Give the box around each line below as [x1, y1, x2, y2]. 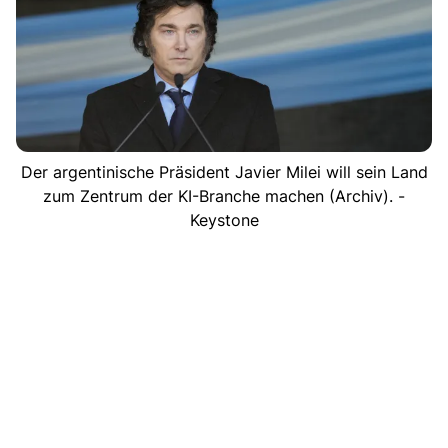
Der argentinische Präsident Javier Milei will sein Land [20, 161, 428, 182]
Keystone [189, 209, 259, 230]
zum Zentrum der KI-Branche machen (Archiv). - [43, 185, 405, 206]
